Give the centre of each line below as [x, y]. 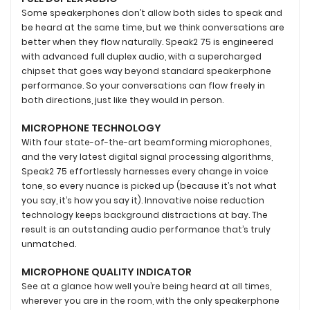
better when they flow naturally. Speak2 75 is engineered [147, 42]
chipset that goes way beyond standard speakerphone [146, 71]
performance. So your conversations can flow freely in [143, 85]
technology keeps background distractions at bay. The [145, 215]
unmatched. [49, 244]
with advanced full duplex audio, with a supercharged [142, 56]
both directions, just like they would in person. [122, 100]
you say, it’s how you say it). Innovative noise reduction [143, 200]
